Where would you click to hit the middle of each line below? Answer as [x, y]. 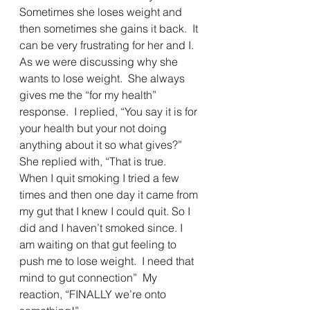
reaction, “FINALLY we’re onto [94, 294]
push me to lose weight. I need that [108, 261]
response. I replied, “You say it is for [110, 111]
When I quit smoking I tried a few [101, 177]
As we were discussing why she [100, 61]
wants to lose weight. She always [103, 78]
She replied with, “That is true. [95, 161]
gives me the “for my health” [89, 94]
